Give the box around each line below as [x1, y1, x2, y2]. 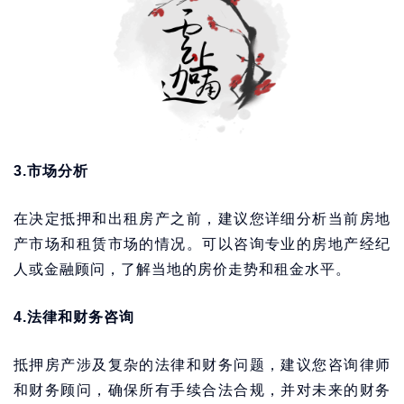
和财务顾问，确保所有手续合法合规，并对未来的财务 [14, 382, 390, 398]
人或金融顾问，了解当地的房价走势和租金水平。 [14, 262, 351, 277]
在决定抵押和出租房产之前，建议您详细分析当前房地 [14, 211, 390, 226]
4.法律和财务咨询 [14, 309, 134, 325]
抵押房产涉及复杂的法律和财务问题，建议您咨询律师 [14, 357, 390, 372]
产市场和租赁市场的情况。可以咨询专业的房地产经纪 [14, 236, 390, 252]
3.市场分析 [14, 163, 88, 179]
